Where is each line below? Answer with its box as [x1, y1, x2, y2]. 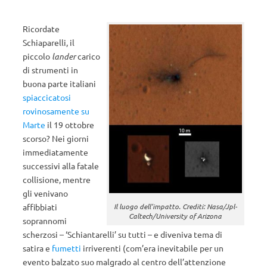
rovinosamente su [23, 105, 89, 116]
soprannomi [23, 215, 67, 226]
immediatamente [23, 147, 88, 157]
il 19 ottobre [45, 119, 94, 130]
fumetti [52, 243, 81, 253]
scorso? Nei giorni [23, 133, 89, 144]
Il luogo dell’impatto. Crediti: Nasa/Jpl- [113, 201, 237, 212]
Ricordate [23, 23, 60, 34]
